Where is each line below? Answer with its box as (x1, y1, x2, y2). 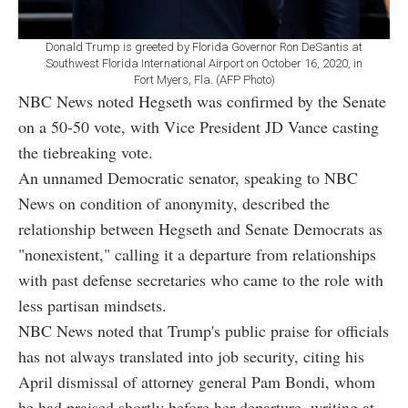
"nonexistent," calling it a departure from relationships (18, 242, 376, 265)
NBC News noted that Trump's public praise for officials (18, 319, 389, 342)
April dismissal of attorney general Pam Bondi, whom (18, 370, 375, 393)
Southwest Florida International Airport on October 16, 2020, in (46, 56, 362, 70)
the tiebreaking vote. (18, 140, 153, 163)
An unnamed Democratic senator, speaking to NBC (18, 166, 358, 189)
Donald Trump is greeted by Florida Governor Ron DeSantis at (46, 39, 362, 54)
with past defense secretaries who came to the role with (18, 268, 383, 291)
